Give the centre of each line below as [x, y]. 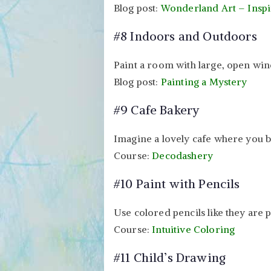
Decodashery [183, 155]
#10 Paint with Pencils [177, 183]
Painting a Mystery [204, 81]
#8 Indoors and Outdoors [185, 36]
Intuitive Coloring [194, 229]
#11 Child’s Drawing [170, 257]
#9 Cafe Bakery [157, 109]
